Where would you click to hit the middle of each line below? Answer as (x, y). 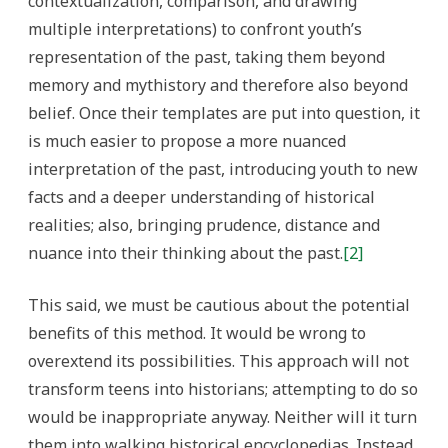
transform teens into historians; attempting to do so (223, 389)
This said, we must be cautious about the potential (219, 305)
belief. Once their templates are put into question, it (224, 113)
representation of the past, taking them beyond (206, 57)
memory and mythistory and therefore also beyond (218, 85)
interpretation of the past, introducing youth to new (223, 169)
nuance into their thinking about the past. (185, 253)
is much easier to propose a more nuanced (187, 141)
